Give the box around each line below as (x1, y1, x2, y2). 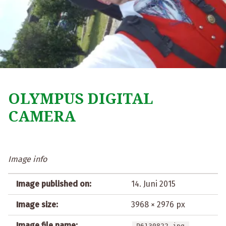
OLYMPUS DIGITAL (8, 88, 153, 109)
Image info (8, 154, 47, 164)
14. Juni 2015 (131, 179, 176, 189)
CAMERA (8, 105, 76, 127)
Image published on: (16, 179, 91, 189)
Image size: (16, 200, 58, 210)
